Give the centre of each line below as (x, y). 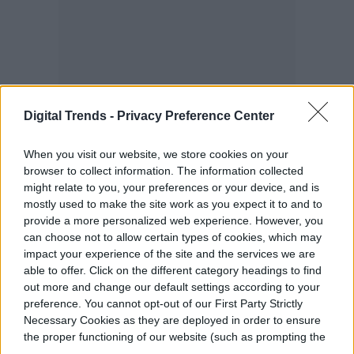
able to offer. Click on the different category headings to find (173, 270)
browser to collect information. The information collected (164, 171)
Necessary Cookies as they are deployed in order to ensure (172, 320)
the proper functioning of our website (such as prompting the (175, 337)
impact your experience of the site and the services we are (169, 254)
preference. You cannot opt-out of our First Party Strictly (163, 303)
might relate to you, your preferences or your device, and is (171, 187)
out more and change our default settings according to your (172, 287)
